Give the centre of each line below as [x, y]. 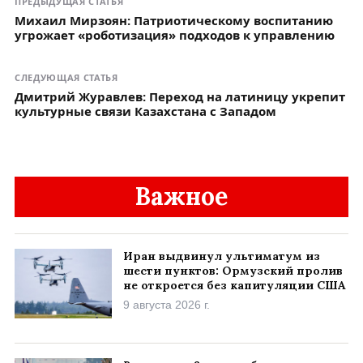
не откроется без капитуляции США [235, 285]
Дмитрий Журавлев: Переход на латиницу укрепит [180, 96]
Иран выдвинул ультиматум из [222, 256]
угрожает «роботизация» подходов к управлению [175, 34]
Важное [181, 196]
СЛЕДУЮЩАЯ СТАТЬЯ [66, 77]
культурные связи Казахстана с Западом [145, 111]
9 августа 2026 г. [167, 304]
